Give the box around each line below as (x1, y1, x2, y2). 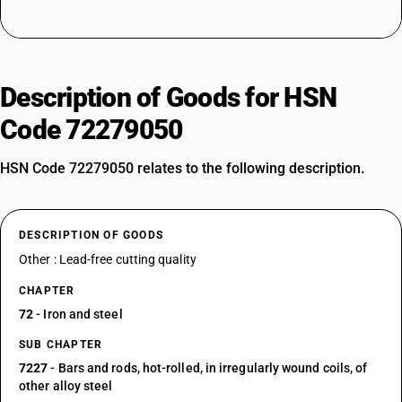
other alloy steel (19, 379, 113, 393)
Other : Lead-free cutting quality (19, 252, 197, 267)
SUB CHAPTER (19, 338, 103, 351)
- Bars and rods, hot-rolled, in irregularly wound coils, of (48, 361, 368, 375)
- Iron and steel (33, 307, 123, 321)
